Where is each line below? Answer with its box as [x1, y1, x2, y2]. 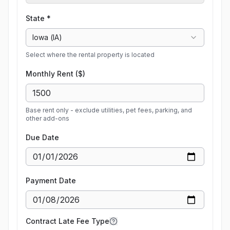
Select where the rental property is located [26, 51, 155, 59]
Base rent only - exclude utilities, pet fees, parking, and [26, 106, 192, 114]
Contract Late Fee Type [26, 217, 109, 225]
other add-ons [26, 114, 69, 122]
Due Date [26, 133, 59, 142]
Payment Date [26, 176, 76, 185]
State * [26, 14, 51, 23]
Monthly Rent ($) [26, 69, 85, 78]
